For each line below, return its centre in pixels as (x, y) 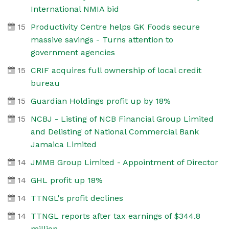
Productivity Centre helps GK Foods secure (115, 27)
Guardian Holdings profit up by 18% (100, 101)
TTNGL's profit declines (77, 198)
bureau (45, 83)
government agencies (73, 52)
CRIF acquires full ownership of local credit (116, 70)
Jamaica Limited (63, 144)
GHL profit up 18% (66, 180)
